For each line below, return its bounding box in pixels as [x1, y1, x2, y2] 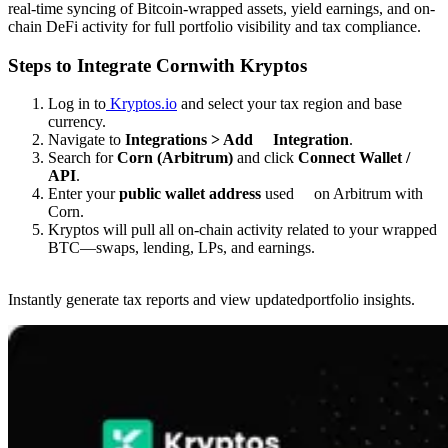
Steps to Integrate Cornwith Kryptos [8, 54, 307, 76]
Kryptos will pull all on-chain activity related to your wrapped [48, 221, 437, 239]
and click [233, 149, 298, 167]
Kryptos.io [106, 95, 177, 113]
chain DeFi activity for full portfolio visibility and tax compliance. [8, 17, 421, 35]
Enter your [48, 185, 119, 203]
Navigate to [48, 131, 125, 149]
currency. [48, 113, 138, 131]
